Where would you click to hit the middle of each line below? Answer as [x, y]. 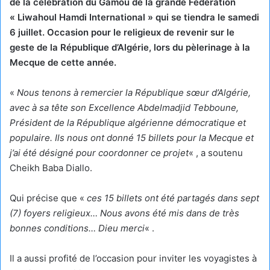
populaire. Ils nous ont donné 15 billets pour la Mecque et [132, 137]
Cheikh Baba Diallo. [51, 168]
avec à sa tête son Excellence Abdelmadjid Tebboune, [124, 107]
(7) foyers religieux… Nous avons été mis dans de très [124, 213]
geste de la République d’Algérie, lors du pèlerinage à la [130, 47]
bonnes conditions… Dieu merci [77, 228]
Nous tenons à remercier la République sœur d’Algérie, [134, 92]
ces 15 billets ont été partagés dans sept [173, 198]
